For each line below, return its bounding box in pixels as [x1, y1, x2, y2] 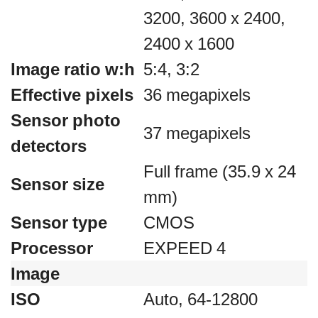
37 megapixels [143, 121, 251, 145]
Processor [11, 236, 93, 260]
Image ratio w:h [11, 57, 135, 81]
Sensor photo [11, 108, 121, 132]
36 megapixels [143, 82, 251, 106]
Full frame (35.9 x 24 [143, 159, 296, 183]
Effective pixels [11, 82, 133, 106]
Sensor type [11, 210, 107, 234]
